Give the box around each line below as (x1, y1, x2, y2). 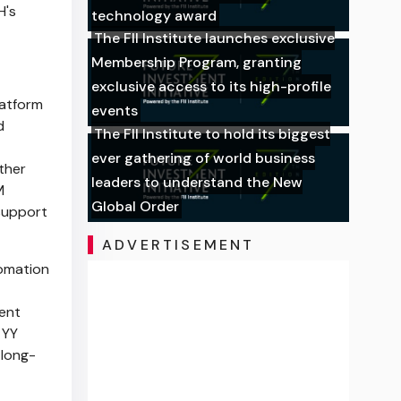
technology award (91, 5, 218, 25)
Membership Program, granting (91, 53, 303, 73)
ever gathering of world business (91, 149, 316, 168)
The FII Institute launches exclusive (94, 29, 336, 48)
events (91, 101, 139, 121)
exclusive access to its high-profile (91, 77, 332, 97)
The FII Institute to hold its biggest (94, 124, 331, 144)
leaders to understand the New (91, 173, 303, 192)
